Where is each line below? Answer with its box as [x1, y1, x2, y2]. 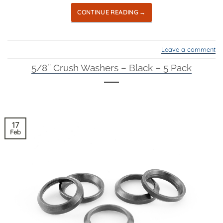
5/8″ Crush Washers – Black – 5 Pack [31, 62, 192, 74]
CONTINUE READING [77, 8, 140, 16]
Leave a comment [161, 45, 216, 53]
